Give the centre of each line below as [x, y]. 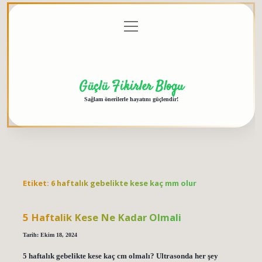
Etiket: [37, 183]
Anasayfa [48, 27]
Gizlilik [108, 27]
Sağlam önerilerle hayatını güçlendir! [131, 99]
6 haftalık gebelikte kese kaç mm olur [123, 183]
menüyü [137, 25]
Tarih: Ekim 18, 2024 [50, 235]
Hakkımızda [209, 27]
